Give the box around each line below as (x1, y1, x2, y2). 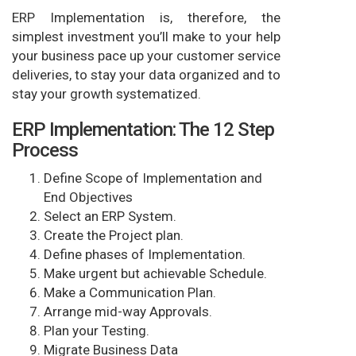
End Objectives (44, 188, 133, 205)
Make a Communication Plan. (44, 284, 216, 300)
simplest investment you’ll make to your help (12, 28, 281, 44)
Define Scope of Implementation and (44, 169, 262, 186)
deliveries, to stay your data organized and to (12, 66, 281, 83)
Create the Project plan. (44, 226, 184, 243)
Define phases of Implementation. (44, 246, 246, 262)
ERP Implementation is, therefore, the (12, 9, 281, 25)
